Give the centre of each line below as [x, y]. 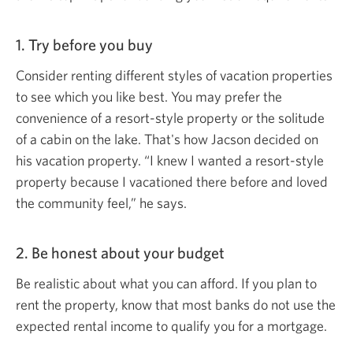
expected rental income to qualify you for [136, 325]
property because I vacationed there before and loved [172, 181]
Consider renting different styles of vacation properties [174, 75]
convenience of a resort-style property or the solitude [170, 117]
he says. [163, 203]
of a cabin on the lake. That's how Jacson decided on [167, 139]
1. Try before [58, 44]
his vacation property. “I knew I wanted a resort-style [170, 160]
